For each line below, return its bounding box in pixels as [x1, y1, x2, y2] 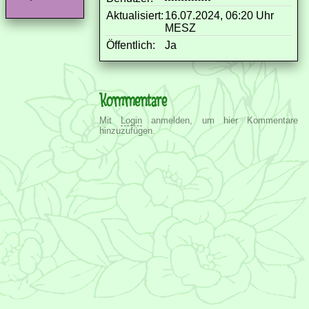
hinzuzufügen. [99, 125, 155, 136]
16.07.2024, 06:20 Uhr [165, 9, 274, 21]
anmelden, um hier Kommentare [142, 114, 299, 126]
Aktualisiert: [106, 9, 163, 21]
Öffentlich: [106, 39, 155, 51]
